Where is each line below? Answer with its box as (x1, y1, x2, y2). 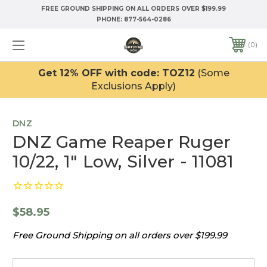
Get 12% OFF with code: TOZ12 (38, 67, 195, 79)
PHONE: (96, 15, 124, 23)
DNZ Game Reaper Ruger (13, 131, 231, 152)
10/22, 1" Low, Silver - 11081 (13, 151, 234, 172)
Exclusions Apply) (91, 80, 176, 92)
